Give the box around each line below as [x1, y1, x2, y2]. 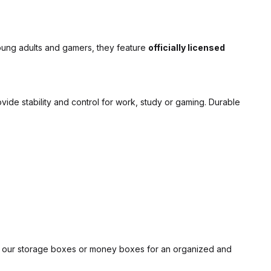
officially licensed [148, 42, 225, 53]
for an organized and [145, 243, 232, 254]
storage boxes [18, 243, 76, 254]
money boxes [90, 243, 145, 254]
